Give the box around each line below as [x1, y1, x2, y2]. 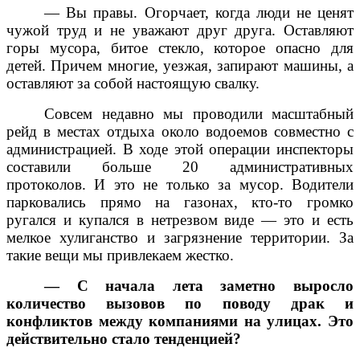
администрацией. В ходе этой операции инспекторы [6, 141, 354, 158]
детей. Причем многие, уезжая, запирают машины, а [6, 57, 354, 75]
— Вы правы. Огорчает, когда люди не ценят [44, 4, 354, 22]
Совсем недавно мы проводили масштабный [44, 105, 354, 123]
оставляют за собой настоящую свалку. [6, 75, 260, 92]
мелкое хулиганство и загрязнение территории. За [6, 229, 354, 247]
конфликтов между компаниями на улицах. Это [6, 313, 354, 330]
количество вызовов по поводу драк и [6, 295, 354, 313]
